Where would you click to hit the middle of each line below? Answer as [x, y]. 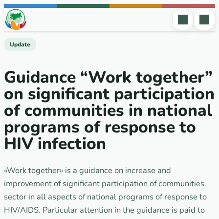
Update [20, 44]
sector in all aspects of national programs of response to [105, 197]
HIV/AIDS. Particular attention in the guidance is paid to [104, 210]
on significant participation [109, 94]
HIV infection [55, 144]
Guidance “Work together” [108, 77]
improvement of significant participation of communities [104, 184]
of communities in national [108, 111]
